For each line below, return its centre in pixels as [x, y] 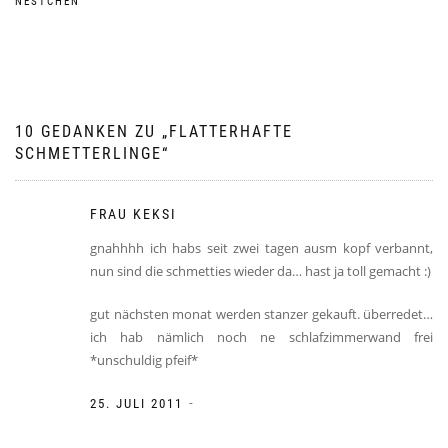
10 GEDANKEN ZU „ [92, 131]
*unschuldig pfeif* [144, 359]
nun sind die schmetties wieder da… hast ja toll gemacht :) [260, 270]
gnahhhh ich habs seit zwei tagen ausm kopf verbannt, [261, 247]
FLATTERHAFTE [231, 131]
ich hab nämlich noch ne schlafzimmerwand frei [261, 336]
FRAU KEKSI [133, 213]
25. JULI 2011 [136, 403]
